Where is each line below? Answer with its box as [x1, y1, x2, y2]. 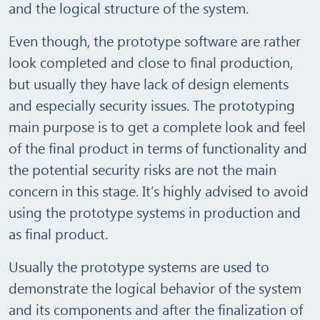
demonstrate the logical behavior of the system [9, 278, 301, 297]
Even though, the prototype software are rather [9, 31, 301, 50]
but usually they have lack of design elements [9, 74, 289, 93]
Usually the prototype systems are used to [9, 256, 269, 276]
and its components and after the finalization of [9, 299, 303, 319]
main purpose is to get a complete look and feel [9, 116, 306, 136]
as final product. [9, 224, 108, 243]
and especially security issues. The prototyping [9, 95, 295, 114]
